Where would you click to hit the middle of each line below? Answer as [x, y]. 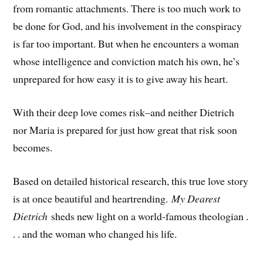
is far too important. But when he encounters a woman [126, 44]
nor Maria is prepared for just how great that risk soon [125, 129]
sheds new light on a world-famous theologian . [148, 216]
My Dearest [196, 198]
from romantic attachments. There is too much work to [127, 9]
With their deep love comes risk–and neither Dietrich [124, 112]
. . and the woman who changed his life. [95, 233]
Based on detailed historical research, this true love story [131, 181]
